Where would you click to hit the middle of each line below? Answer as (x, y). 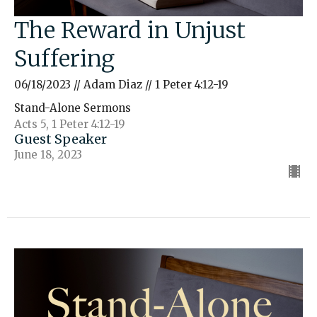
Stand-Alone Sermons (73, 108)
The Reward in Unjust (130, 30)
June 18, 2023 (48, 154)
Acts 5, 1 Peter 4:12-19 (70, 124)
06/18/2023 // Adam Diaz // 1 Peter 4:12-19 (121, 84)
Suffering (64, 58)
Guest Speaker (60, 139)
